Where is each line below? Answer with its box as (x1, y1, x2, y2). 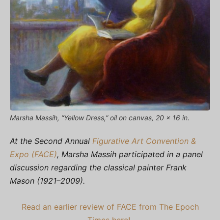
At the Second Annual (10, 136, 92, 146)
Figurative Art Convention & (92, 136, 196, 146)
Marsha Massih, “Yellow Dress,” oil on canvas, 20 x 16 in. (10, 113, 190, 122)
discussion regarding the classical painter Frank (10, 162, 187, 172)
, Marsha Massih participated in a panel (57, 149, 203, 159)
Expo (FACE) (10, 149, 57, 159)
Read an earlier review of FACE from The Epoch (21, 201, 199, 212)
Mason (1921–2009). (10, 175, 87, 186)
